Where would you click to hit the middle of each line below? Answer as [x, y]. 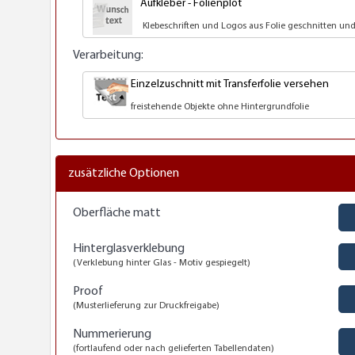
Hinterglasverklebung [129, 248]
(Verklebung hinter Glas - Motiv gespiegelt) [162, 263]
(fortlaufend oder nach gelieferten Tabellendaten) [174, 348]
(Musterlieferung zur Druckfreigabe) [146, 305]
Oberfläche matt [117, 213]
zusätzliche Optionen [124, 173]
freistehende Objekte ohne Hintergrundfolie [219, 107]
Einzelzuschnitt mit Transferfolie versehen [229, 85]
